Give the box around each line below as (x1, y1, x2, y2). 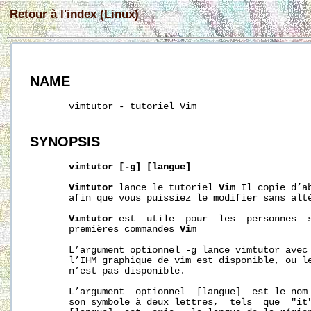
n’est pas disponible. (30, 265, 186, 276)
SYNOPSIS (30, 133, 101, 149)
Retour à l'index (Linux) (10, 8, 139, 20)
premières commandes (30, 224, 180, 235)
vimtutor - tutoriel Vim (30, 101, 197, 112)
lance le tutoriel (113, 182, 219, 193)
